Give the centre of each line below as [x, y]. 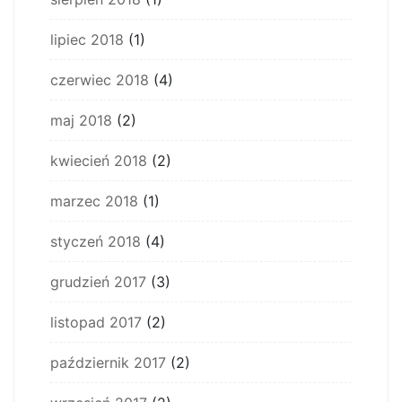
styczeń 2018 [96, 241]
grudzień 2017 [98, 282]
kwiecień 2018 [99, 161]
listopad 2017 [96, 322]
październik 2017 [108, 363]
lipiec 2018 [87, 39]
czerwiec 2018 [100, 80]
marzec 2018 [94, 201]
